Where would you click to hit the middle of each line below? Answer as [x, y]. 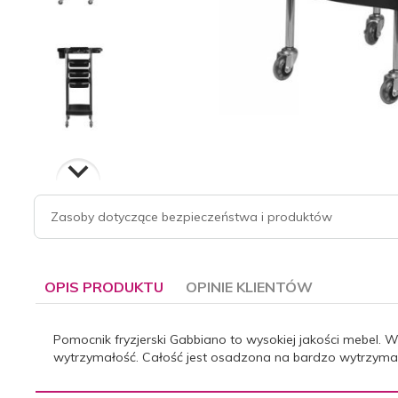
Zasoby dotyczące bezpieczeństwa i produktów [191, 216]
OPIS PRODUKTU [104, 287]
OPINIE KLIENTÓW [249, 287]
